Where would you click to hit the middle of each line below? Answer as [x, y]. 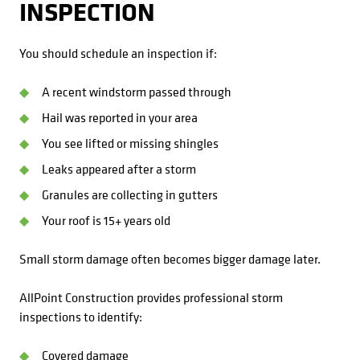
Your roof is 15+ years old [106, 220]
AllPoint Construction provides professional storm [151, 297]
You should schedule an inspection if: [118, 53]
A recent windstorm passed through [137, 92]
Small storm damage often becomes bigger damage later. [170, 259]
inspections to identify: [81, 317]
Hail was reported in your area [120, 117]
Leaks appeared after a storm [119, 169]
